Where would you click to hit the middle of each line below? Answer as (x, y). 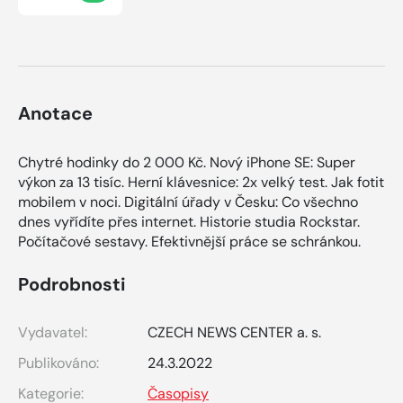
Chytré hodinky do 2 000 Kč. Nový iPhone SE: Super (187, 162)
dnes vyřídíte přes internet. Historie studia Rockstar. (189, 221)
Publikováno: (58, 363)
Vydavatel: (53, 332)
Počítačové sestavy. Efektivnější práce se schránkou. (189, 241)
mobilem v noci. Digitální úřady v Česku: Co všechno (188, 201)
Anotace (55, 113)
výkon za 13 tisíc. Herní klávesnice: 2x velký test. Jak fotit (201, 182)
